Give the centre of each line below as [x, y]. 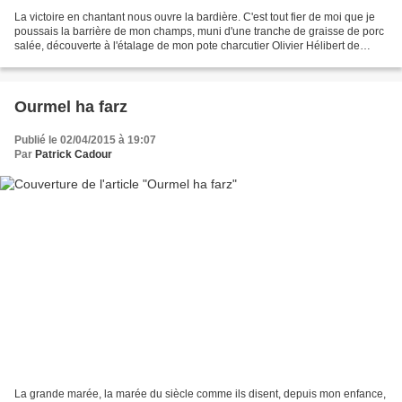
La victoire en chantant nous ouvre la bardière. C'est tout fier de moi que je [195, 17]
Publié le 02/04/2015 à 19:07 [85, 140]
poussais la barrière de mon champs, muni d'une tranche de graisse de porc [199, 31]
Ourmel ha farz [71, 106]
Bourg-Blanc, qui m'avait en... [85, 60]
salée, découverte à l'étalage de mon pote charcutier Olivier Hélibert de [187, 45]
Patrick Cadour [74, 154]
